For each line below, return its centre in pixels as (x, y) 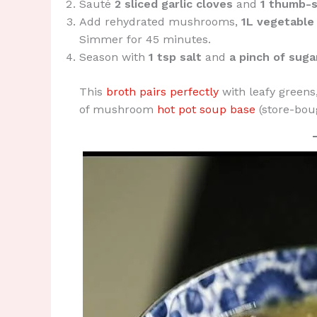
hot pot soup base (206, 109)
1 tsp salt (175, 57)
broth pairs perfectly (162, 91)
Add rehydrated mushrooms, (160, 21)
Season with (114, 57)
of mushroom (118, 109)
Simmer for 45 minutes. (145, 39)
